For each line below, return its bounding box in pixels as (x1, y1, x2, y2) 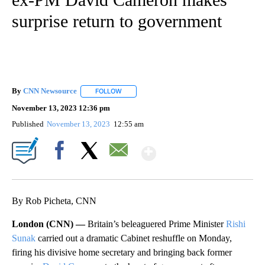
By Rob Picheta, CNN (12, 195, 96, 206)
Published (12, 119, 44, 128)
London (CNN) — (12, 218, 88, 229)
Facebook (46, 166, 78, 175)
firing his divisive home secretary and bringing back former (12, 247, 232, 257)
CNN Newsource (23, 86, 77, 96)
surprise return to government (12, 11, 222, 31)
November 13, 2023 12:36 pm (12, 103, 110, 112)
